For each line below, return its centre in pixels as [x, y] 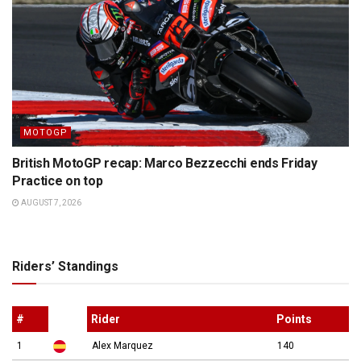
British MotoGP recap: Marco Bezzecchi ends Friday [165, 163]
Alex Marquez [122, 345]
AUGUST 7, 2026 [50, 202]
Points [294, 319]
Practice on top [58, 180]
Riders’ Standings [65, 266]
